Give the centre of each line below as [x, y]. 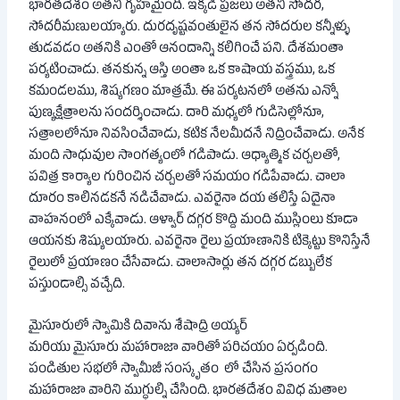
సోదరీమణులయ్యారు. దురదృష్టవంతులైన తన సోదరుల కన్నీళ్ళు [190, 28]
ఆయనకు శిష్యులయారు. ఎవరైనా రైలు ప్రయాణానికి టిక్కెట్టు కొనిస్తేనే [200, 242]
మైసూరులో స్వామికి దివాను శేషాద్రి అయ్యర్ [138, 328]
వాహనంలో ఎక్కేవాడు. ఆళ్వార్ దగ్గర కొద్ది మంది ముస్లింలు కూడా [194, 221]
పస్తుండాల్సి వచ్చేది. [77, 285]
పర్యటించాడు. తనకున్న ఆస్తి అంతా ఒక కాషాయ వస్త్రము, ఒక [182, 71]
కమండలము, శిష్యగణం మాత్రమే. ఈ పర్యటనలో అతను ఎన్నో [184, 92]
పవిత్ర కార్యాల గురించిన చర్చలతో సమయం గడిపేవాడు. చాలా [187, 178]
